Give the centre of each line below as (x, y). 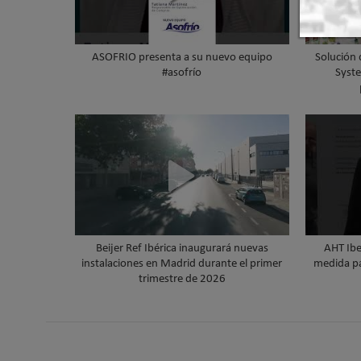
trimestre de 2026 (182, 279)
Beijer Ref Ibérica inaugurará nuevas (182, 248)
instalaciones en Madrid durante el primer (182, 263)
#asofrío (182, 73)
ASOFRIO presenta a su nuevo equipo (182, 58)
